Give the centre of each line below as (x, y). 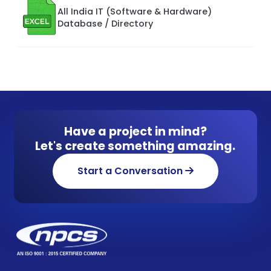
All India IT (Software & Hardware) (135, 11)
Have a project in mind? (135, 131)
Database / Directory (105, 23)
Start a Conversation (131, 171)
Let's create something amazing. (135, 146)
